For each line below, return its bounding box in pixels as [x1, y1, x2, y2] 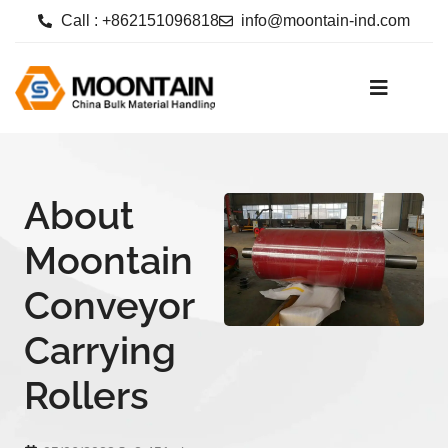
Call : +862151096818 [60, 12, 219, 29]
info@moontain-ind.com [241, 12, 410, 29]
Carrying [24, 328, 176, 373]
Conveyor [24, 283, 194, 328]
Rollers [24, 373, 149, 418]
